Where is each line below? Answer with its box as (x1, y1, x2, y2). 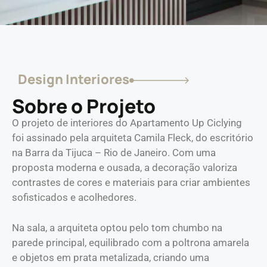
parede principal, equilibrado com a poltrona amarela (12, 236, 249, 249)
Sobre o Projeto (12, 93, 156, 120)
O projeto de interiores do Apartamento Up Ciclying (12, 117, 242, 129)
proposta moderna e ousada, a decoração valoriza (12, 162, 237, 174)
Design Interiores (18, 70, 129, 89)
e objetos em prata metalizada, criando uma (12, 251, 209, 263)
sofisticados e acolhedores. (12, 191, 136, 204)
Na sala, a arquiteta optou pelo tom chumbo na (12, 221, 222, 234)
